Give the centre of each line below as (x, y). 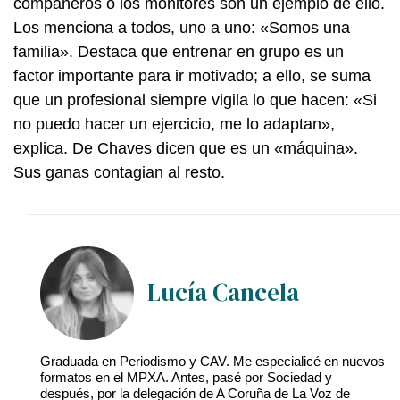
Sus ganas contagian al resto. (119, 172)
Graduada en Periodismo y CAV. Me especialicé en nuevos (212, 361)
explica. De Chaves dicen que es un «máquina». (186, 148)
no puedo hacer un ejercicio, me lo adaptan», (174, 124)
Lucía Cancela (224, 293)
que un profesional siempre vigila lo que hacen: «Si (195, 100)
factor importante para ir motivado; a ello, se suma (192, 75)
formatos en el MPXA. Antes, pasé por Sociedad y (186, 377)
